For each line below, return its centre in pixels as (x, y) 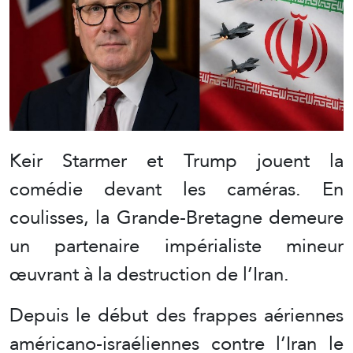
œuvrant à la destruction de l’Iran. (149, 274)
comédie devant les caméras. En (176, 189)
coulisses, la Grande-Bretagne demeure (176, 217)
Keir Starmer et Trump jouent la (176, 161)
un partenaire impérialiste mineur (176, 246)
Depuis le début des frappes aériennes (176, 315)
